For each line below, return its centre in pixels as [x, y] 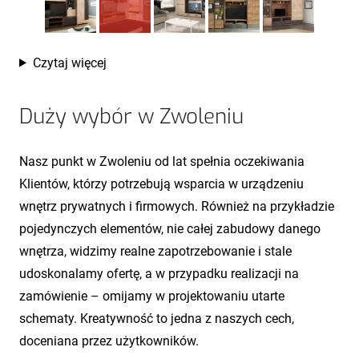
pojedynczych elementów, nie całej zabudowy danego [170, 228]
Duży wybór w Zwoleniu [131, 116]
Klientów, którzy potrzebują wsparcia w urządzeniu [161, 184]
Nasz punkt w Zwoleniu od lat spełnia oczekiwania [162, 161]
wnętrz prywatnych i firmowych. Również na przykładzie [177, 206]
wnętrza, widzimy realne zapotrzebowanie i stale [155, 251]
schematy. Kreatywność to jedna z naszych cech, [157, 318]
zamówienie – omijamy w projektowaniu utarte [152, 296]
